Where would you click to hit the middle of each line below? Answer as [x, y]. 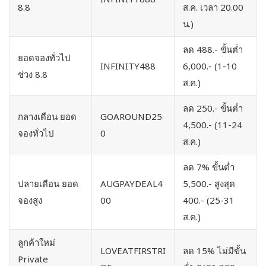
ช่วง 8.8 [33, 75]
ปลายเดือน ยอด [48, 184]
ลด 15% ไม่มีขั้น [214, 251]
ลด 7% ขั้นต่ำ [209, 167]
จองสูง [30, 200]
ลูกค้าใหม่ [37, 243]
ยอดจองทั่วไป [44, 58]
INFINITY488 [128, 66]
